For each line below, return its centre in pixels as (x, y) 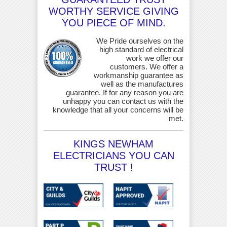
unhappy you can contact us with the (123, 101)
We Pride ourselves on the (140, 41)
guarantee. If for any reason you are (125, 93)
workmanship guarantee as (139, 75)
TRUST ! (113, 167)
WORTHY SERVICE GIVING (113, 11)
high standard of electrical (141, 50)
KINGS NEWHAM (113, 144)
